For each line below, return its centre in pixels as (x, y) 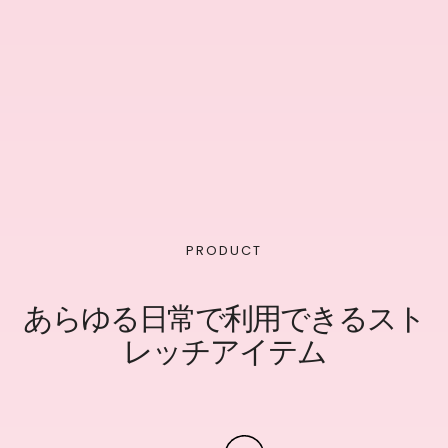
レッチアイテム (224, 351)
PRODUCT (224, 250)
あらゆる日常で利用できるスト (224, 318)
